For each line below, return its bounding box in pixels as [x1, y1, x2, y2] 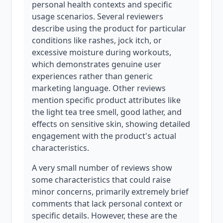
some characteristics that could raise [32, 174, 171, 185]
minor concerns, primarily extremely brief [32, 186, 189, 197]
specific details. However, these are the [32, 210, 177, 221]
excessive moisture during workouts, [32, 47, 171, 58]
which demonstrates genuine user [32, 59, 161, 70]
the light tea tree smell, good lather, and [32, 107, 182, 117]
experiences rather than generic [32, 71, 153, 82]
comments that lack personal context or [32, 198, 183, 209]
